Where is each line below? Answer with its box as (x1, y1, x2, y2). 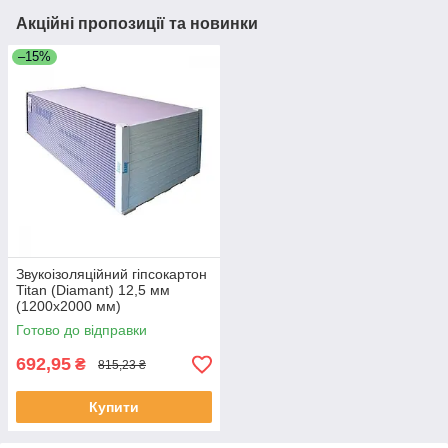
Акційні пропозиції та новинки (16, 15, 258, 33)
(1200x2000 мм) (16, 298, 121, 315)
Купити (89, 399, 139, 416)
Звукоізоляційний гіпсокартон (16, 266, 207, 283)
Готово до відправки (16, 322, 147, 339)
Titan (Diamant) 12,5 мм (16, 282, 170, 299)
